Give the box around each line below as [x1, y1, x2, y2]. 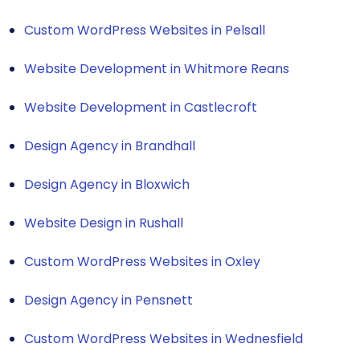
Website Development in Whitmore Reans [24, 59, 289, 78]
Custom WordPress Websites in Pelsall [24, 20, 265, 39]
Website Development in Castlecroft [24, 97, 257, 117]
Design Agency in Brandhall [24, 136, 195, 155]
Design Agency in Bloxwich [24, 174, 190, 194]
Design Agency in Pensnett [24, 290, 193, 309]
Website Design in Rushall [24, 213, 183, 232]
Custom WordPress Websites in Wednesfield [24, 329, 303, 348]
